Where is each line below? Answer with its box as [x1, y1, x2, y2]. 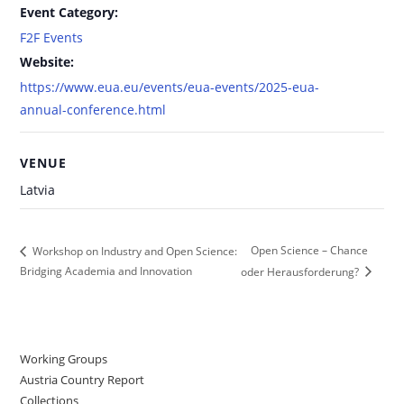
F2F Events [20, 28, 84, 46]
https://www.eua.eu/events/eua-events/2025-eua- [20, 78, 320, 96]
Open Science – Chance [251, 243, 369, 259]
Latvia [20, 180, 56, 198]
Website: [20, 52, 75, 70]
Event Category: [20, 3, 119, 21]
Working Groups [20, 350, 108, 367]
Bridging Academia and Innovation [20, 262, 193, 279]
